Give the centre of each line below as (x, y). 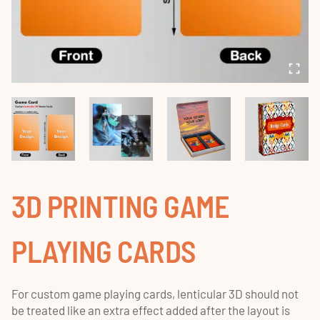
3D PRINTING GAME (120, 206)
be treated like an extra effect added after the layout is (151, 310)
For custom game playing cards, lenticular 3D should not (155, 294)
